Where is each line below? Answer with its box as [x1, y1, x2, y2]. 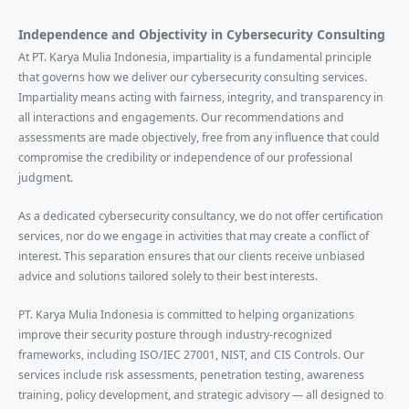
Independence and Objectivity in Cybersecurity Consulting [18, 26, 385, 44]
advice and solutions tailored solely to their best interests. [18, 268, 318, 285]
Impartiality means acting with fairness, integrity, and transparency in [18, 89, 383, 106]
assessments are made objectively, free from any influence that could [18, 130, 380, 146]
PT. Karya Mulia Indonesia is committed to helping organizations [18, 307, 354, 323]
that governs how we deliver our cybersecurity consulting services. [18, 69, 367, 86]
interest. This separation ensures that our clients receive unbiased [18, 248, 365, 265]
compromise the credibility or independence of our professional [18, 150, 352, 166]
